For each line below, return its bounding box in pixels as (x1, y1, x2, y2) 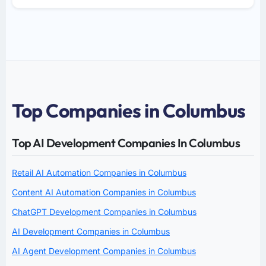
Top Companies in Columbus (12, 98, 246, 122)
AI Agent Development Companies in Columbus (12, 245, 196, 256)
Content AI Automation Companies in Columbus (12, 186, 196, 197)
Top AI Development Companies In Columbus (12, 135, 240, 150)
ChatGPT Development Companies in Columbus (12, 206, 197, 217)
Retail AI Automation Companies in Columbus (12, 167, 186, 178)
